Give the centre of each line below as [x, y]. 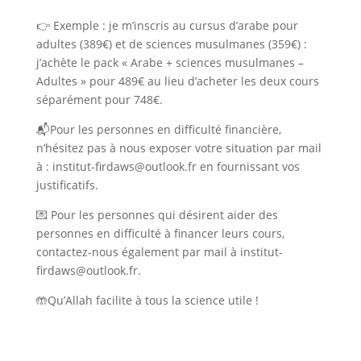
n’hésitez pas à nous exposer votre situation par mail [178, 148]
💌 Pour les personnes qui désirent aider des [157, 215]
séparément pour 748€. [99, 100]
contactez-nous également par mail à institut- [159, 252]
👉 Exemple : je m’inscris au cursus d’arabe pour [167, 26]
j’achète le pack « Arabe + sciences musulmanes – [170, 63]
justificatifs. [67, 185]
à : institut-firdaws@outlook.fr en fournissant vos [168, 167]
